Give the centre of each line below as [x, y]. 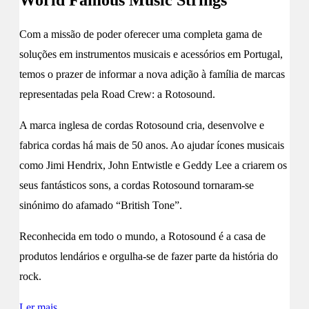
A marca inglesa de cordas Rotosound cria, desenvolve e [142, 125]
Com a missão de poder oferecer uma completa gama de [141, 34]
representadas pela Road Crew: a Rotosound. [117, 94]
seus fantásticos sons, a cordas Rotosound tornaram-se [137, 185]
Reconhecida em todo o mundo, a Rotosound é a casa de [142, 236]
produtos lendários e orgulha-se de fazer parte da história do [149, 256]
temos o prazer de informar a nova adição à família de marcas [152, 74]
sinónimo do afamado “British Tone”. [101, 205]
